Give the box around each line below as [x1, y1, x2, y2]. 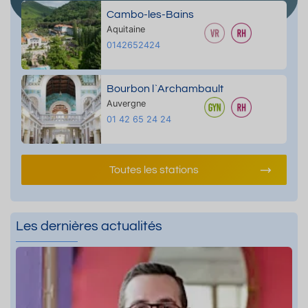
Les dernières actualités [16, 219, 162, 233]
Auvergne [106, 98, 146, 109]
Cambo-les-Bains [106, 8, 194, 20]
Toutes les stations [109, 164, 199, 175]
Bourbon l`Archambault [106, 82, 223, 94]
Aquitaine [106, 23, 145, 34]
